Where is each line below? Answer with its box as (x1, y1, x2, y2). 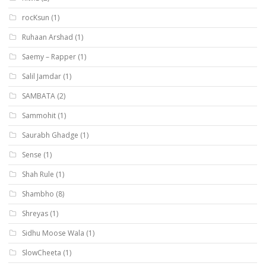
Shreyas (22, 208, 48, 218)
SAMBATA (22, 90, 55, 101)
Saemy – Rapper (22, 51, 76, 62)
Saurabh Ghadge (22, 129, 78, 140)
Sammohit (22, 110, 56, 121)
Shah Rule (22, 169, 54, 179)
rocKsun (22, 12, 49, 23)
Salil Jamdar (22, 71, 61, 81)
